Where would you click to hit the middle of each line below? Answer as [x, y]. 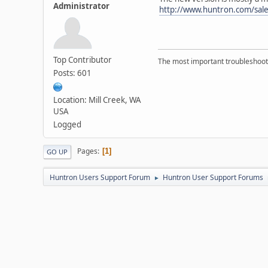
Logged [67, 124]
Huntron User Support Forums [213, 177]
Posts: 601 [72, 73]
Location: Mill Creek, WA [97, 100]
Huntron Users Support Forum [100, 177]
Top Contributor [83, 60]
